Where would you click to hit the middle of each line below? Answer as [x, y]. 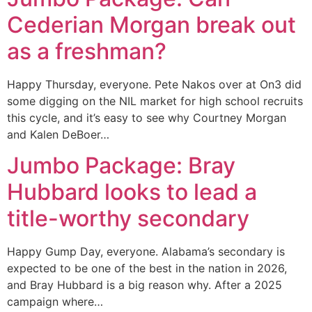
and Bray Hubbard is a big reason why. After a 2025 [145, 285]
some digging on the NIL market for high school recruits [155, 101]
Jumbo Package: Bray [121, 166]
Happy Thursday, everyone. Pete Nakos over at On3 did [154, 84]
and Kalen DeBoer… [58, 134]
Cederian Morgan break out [151, 24]
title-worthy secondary [128, 219]
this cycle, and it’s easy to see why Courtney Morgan [147, 117]
